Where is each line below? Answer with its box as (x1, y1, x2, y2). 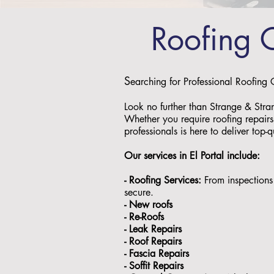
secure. (124, 186, 157, 199)
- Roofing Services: (124, 174, 204, 187)
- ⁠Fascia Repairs (124, 247, 192, 260)
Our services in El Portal (124, 149, 224, 162)
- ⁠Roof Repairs (124, 235, 185, 248)
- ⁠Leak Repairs (124, 223, 185, 235)
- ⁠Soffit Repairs (124, 259, 190, 272)
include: (224, 149, 263, 162)
